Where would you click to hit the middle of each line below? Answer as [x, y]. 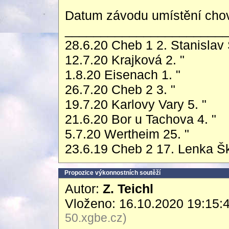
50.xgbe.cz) [96, 218]
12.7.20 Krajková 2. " [125, 60]
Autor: [84, 189]
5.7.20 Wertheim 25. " [127, 134]
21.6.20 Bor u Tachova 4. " [141, 119]
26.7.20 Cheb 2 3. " [120, 89]
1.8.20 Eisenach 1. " [123, 75]
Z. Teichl [128, 189]
